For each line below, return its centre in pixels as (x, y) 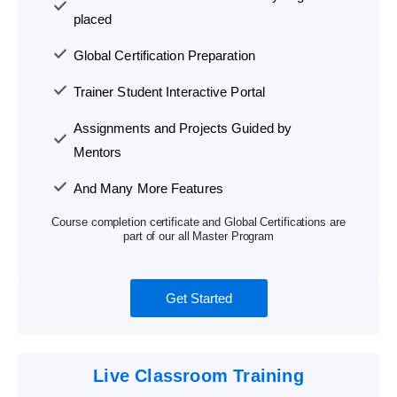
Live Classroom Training (198, 376)
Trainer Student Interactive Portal (169, 92)
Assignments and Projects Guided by (183, 128)
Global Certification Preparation (164, 56)
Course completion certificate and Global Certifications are (198, 222)
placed (93, 19)
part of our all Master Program (198, 237)
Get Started (198, 299)
